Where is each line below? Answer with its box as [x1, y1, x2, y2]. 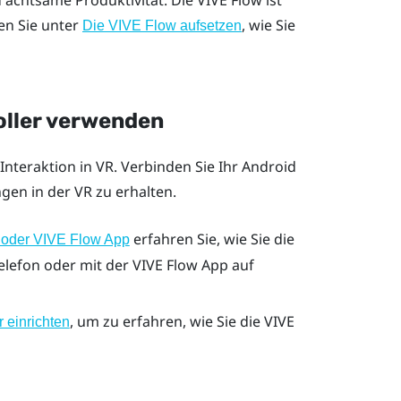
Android [241, 156, 296, 176]
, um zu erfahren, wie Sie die [69, 311, 264, 331]
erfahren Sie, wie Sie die [129, 229, 294, 250]
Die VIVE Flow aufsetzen [81, 18, 242, 34]
